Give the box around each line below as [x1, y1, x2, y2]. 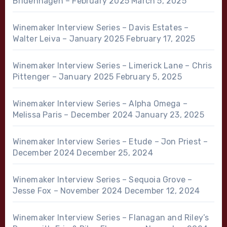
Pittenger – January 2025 [12, 72, 114, 82]
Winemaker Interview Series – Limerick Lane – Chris [12, 61, 212, 71]
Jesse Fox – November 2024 [12, 186, 123, 196]
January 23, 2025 [135, 110, 204, 120]
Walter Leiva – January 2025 [12, 34, 124, 44]
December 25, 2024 [77, 148, 153, 158]
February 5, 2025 [116, 72, 182, 82]
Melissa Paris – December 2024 [12, 110, 133, 120]
